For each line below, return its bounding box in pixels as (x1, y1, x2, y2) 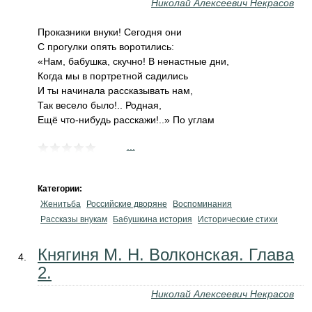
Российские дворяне (86, 199, 167, 209)
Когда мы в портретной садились (38, 70, 188, 81)
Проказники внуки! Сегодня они (38, 26, 182, 38)
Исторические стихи (198, 214, 278, 224)
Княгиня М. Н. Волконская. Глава (38, 245, 294, 264)
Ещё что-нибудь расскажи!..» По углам (38, 114, 214, 125)
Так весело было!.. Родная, (38, 100, 162, 111)
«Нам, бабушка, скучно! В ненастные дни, (38, 56, 229, 67)
